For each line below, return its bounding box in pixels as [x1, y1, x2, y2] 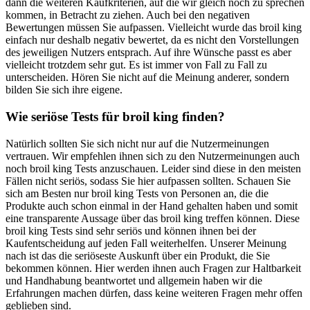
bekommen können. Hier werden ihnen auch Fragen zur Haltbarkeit [6, 262, 301, 274]
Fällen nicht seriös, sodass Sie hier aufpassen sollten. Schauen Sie [6, 174, 291, 187]
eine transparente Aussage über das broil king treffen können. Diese [6, 212, 300, 224]
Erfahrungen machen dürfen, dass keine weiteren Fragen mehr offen [6, 286, 302, 299]
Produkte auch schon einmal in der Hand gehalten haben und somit [6, 199, 298, 212]
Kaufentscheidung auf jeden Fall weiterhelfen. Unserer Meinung [6, 237, 286, 249]
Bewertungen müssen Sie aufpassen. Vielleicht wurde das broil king [6, 21, 302, 34]
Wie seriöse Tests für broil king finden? [6, 109, 225, 124]
